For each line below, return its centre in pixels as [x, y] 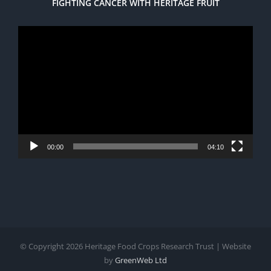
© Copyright [43, 246]
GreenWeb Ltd [141, 260]
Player [149, 51]
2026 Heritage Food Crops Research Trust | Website [158, 246]
